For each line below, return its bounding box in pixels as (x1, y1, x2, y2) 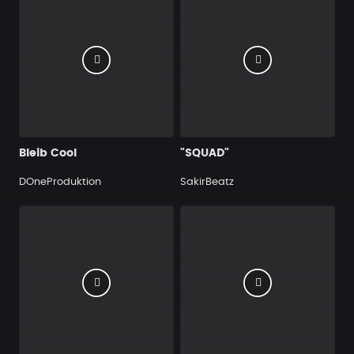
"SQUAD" (180, 148, 229, 159)
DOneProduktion (19, 177, 101, 187)
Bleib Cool (19, 148, 77, 159)
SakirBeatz (180, 177, 234, 187)
